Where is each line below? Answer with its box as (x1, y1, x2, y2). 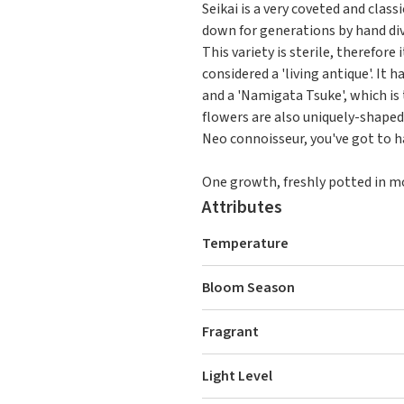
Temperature (202, 234, 289, 253)
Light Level (202, 366, 272, 386)
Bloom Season (202, 278, 295, 298)
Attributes (202, 195, 282, 220)
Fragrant (202, 322, 259, 342)
